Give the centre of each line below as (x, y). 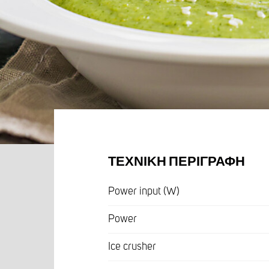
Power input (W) (144, 191)
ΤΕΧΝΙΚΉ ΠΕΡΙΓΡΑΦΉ (177, 162)
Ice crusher (132, 246)
